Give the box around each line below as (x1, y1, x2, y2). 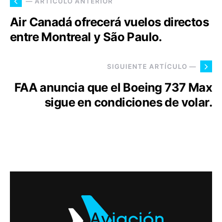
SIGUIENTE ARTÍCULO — (107, 62, 196, 70)
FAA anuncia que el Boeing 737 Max (14, 80, 212, 95)
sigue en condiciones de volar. (45, 95, 212, 110)
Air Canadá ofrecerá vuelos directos (10, 15, 209, 30)
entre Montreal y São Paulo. (10, 30, 162, 45)
